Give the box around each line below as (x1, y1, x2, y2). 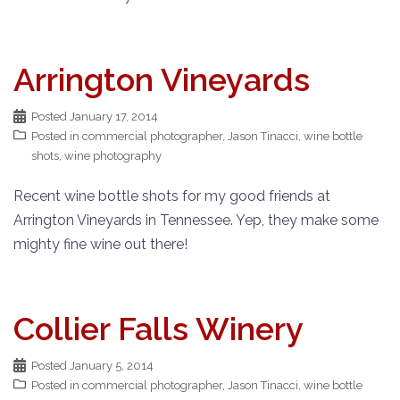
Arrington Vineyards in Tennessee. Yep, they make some (13, 212, 379, 229)
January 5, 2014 (70, 359, 154, 372)
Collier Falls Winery (13, 310, 304, 347)
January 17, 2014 (70, 110, 158, 123)
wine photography (64, 149, 162, 162)
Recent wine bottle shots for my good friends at (13, 187, 330, 204)
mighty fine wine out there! (13, 236, 187, 253)
